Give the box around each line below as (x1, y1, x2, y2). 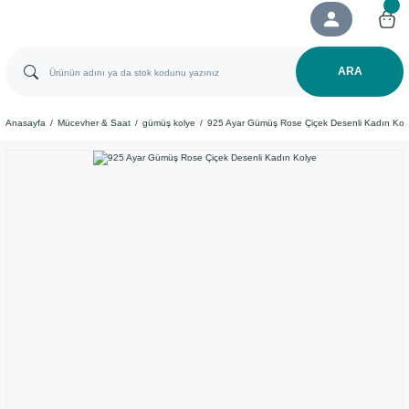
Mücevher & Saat (58, 118, 131, 128)
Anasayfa (5, 118, 46, 128)
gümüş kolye (142, 118, 195, 128)
